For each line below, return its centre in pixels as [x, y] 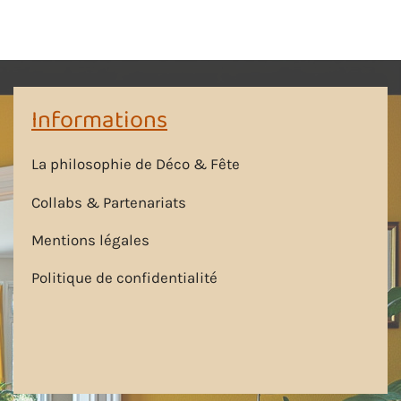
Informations [99, 120]
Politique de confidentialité [124, 278]
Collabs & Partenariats [109, 202]
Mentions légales [90, 240]
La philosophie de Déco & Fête [136, 164]
